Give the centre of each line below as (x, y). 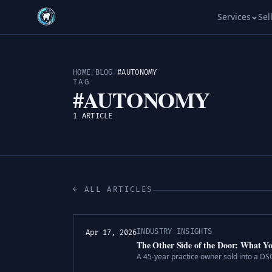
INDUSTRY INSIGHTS (175, 232)
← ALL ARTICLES (113, 190)
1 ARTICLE (93, 116)
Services (234, 17)
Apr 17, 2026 (111, 233)
